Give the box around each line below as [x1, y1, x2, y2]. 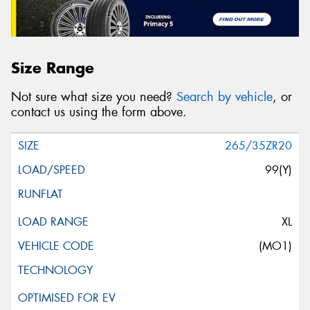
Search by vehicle [176, 89, 273, 106]
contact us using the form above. [11, 104, 187, 121]
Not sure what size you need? [11, 89, 176, 106]
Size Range [11, 57, 94, 77]
